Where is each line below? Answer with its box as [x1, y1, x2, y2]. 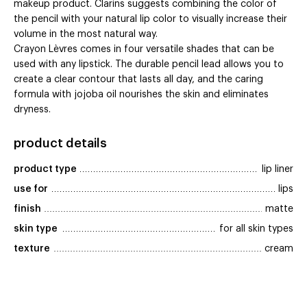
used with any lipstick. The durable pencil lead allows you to [14, 60, 284, 70]
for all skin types [219, 224, 293, 234]
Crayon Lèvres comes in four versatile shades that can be [14, 45, 274, 55]
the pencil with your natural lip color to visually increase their [14, 14, 287, 25]
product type [14, 164, 77, 175]
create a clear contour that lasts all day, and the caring [14, 75, 263, 85]
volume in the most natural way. [14, 29, 158, 40]
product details [14, 137, 107, 150]
